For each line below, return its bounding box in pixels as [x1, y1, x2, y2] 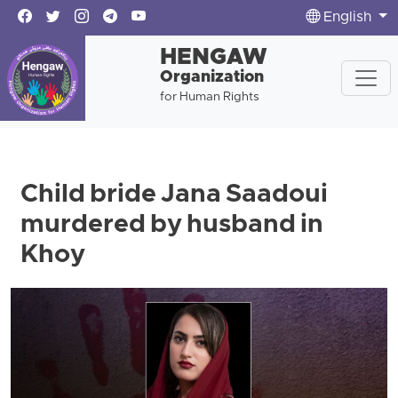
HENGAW [159, 44, 267, 73]
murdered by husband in [20, 209, 324, 243]
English [320, 9, 376, 27]
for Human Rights [159, 90, 259, 105]
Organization [159, 68, 264, 88]
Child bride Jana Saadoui [20, 179, 329, 212]
